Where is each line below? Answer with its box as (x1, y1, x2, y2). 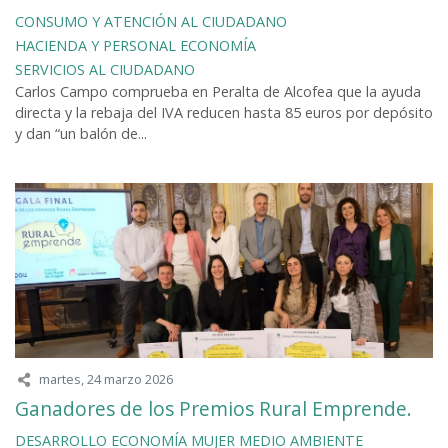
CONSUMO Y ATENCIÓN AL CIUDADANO (15, 12, 287, 32)
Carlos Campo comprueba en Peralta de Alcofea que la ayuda (15, 82, 421, 102)
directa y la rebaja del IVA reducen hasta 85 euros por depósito (15, 103, 433, 123)
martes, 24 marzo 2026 (39, 370, 173, 389)
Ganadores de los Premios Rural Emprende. (15, 395, 412, 423)
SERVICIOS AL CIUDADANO (15, 60, 195, 80)
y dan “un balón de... (15, 124, 147, 144)
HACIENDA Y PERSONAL (15, 36, 176, 56)
